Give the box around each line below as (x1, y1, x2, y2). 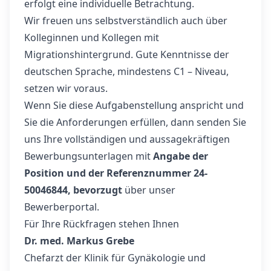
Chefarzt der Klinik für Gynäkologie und (24, 251, 206, 264)
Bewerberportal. (24, 200, 99, 214)
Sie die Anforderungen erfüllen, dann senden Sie (24, 116, 246, 129)
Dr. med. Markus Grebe (24, 234, 134, 247)
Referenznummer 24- (106, 166, 207, 180)
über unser (122, 183, 175, 197)
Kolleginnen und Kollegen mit (24, 31, 159, 44)
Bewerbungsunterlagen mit (24, 149, 153, 163)
